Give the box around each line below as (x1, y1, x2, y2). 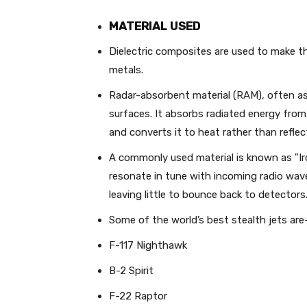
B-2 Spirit (109, 265, 153, 277)
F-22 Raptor (109, 290, 167, 302)
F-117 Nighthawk (109, 239, 187, 251)
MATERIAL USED (109, 19, 200, 33)
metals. (109, 64, 143, 76)
